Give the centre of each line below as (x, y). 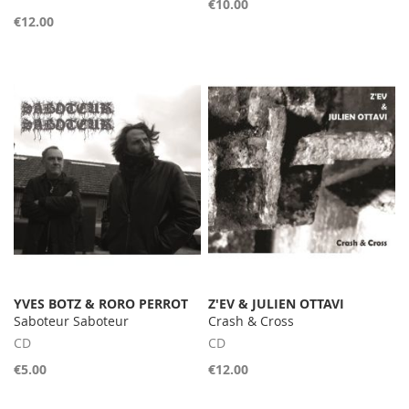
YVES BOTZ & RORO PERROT (101, 304)
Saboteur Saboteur (71, 321)
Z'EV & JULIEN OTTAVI (277, 304)
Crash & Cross (252, 321)
